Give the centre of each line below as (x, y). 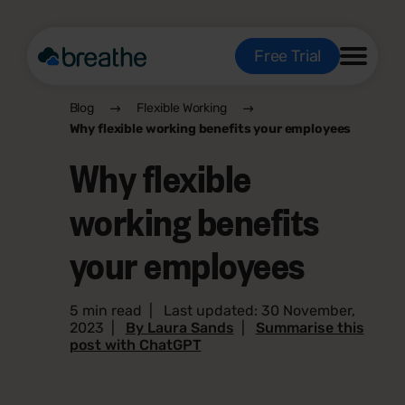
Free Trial (287, 56)
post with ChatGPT (135, 345)
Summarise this (310, 328)
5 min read (105, 311)
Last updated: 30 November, (259, 311)
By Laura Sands (179, 328)
